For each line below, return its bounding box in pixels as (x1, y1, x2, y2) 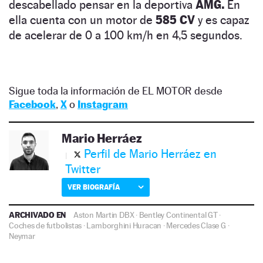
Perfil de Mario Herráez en (84, 147, 217, 161)
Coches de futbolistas (9, 221, 82, 231)
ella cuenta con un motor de (9, 13, 156, 28)
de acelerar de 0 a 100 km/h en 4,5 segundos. (9, 28, 242, 43)
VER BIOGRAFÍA (68, 183, 120, 192)
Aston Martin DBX (73, 210, 134, 220)
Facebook (9, 98, 56, 111)
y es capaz (195, 13, 249, 28)
